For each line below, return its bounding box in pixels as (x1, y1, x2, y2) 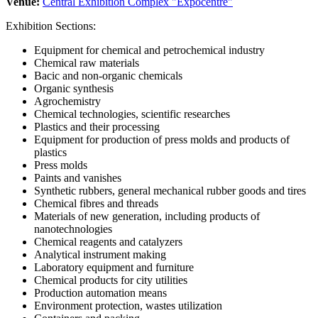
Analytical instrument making (34, 248, 166, 261)
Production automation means (34, 286, 167, 299)
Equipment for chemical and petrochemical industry (34, 43, 265, 56)
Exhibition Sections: (6, 19, 96, 32)
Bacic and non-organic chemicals (34, 69, 182, 82)
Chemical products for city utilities (34, 273, 187, 286)
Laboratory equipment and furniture (34, 261, 194, 273)
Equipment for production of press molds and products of (34, 133, 290, 146)
